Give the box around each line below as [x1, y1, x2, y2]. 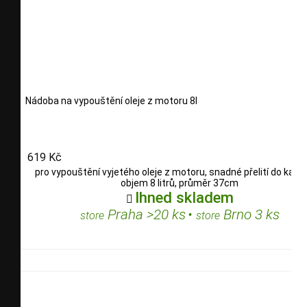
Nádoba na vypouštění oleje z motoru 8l [25, 95, 197, 106]
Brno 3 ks [219, 206, 280, 223]
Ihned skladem [134, 188, 234, 207]
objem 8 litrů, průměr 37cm [121, 177, 238, 189]
